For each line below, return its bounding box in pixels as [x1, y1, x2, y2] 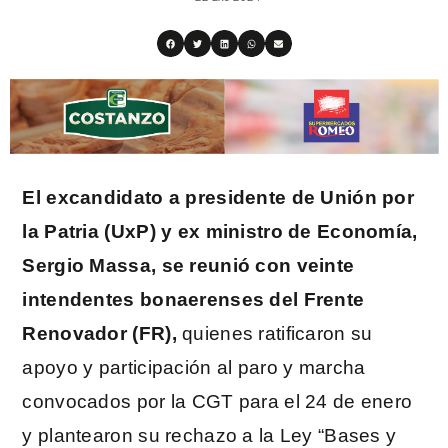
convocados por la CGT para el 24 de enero [22, 390, 413, 412]
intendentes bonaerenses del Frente [22, 288, 365, 310]
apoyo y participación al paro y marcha [22, 356, 366, 378]
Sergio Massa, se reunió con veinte [22, 254, 355, 276]
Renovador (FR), [22, 322, 183, 344]
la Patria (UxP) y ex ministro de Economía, [22, 220, 418, 242]
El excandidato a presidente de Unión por [22, 186, 414, 208]
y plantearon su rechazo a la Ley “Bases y [22, 424, 397, 446]
